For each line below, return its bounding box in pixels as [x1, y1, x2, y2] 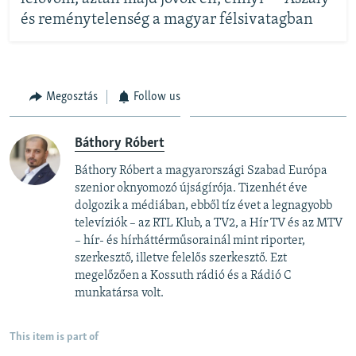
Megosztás [45, 90, 98, 103]
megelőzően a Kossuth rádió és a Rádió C [75, 269, 292, 283]
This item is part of [10, 331, 99, 344]
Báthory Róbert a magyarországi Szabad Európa [75, 164, 327, 178]
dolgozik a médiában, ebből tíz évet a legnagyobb [75, 199, 332, 213]
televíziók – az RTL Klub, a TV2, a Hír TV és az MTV [75, 217, 342, 230]
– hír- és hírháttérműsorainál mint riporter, [75, 234, 305, 248]
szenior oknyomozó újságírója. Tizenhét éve [75, 182, 308, 195]
